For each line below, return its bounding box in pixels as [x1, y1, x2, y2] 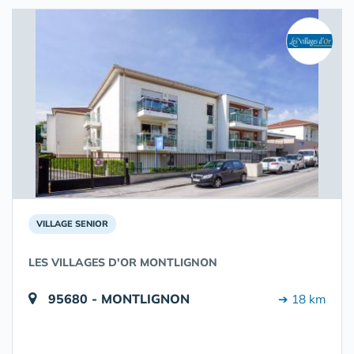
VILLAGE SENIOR [36, 218, 108, 229]
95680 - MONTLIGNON [48, 291, 190, 307]
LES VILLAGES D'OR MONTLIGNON [28, 255, 217, 269]
